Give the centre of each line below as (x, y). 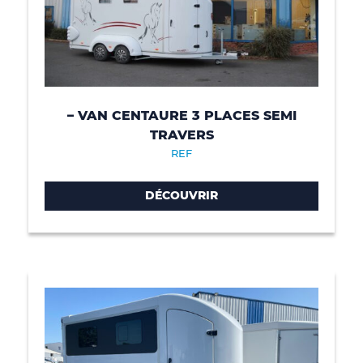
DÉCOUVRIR (181, 196)
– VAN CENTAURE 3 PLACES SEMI (181, 115)
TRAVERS (181, 135)
